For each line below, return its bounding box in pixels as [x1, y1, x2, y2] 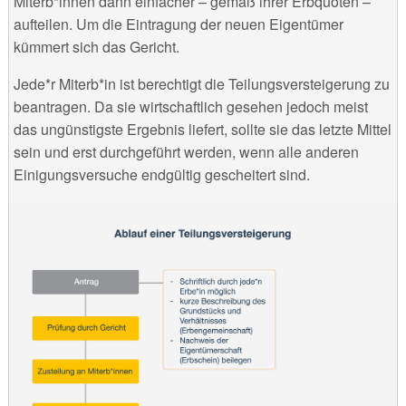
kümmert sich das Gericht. [13, 36, 179, 58]
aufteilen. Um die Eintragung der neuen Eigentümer [13, 14, 343, 35]
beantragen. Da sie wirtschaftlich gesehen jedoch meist [13, 96, 368, 118]
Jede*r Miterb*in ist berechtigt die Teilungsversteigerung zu [13, 73, 390, 95]
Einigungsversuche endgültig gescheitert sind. [13, 164, 310, 186]
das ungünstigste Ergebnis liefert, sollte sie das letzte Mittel [13, 119, 391, 140]
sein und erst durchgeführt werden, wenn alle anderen [13, 141, 359, 163]
